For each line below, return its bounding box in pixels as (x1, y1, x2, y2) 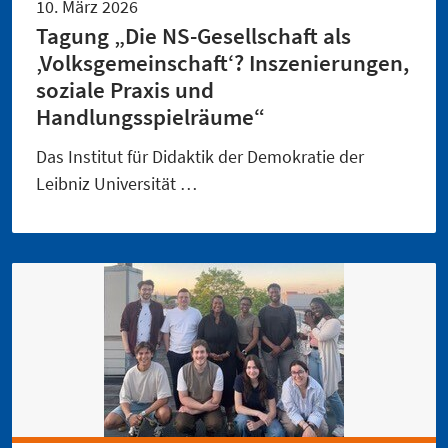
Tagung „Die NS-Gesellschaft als (36, 21, 351, 50)
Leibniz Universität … (36, 171, 197, 195)
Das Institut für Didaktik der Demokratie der (36, 144, 364, 168)
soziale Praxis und (36, 75, 214, 104)
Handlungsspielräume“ (36, 102, 265, 131)
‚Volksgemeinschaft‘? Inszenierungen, (36, 48, 409, 77)
